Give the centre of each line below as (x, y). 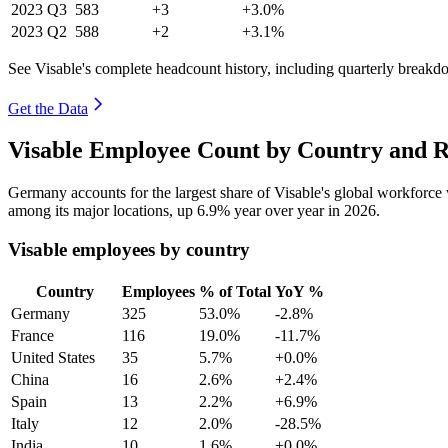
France (32, 335)
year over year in (287, 211)
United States (53, 357)
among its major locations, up (102, 211)
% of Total (235, 291)
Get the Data (48, 108)
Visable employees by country (129, 250)
